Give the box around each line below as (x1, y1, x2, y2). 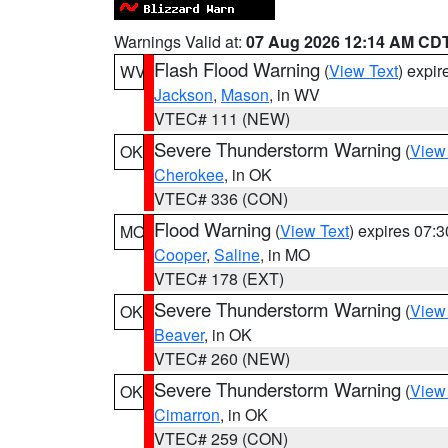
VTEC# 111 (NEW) (154, 107, 290, 130)
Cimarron (154, 403, 220, 426)
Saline (214, 243, 260, 266)
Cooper (154, 243, 206, 266)
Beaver (154, 323, 204, 346)
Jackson (154, 83, 213, 106)
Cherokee (154, 163, 224, 186)
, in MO (260, 243, 310, 266)
